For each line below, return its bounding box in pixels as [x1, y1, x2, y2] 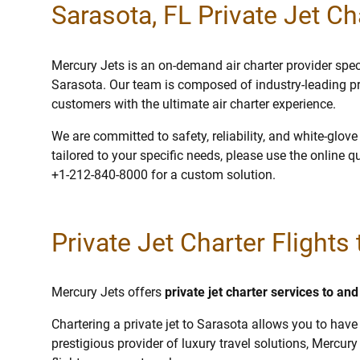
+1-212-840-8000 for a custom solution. [51, 166, 276, 182]
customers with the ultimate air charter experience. [51, 96, 336, 112]
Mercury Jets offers [51, 284, 165, 301]
